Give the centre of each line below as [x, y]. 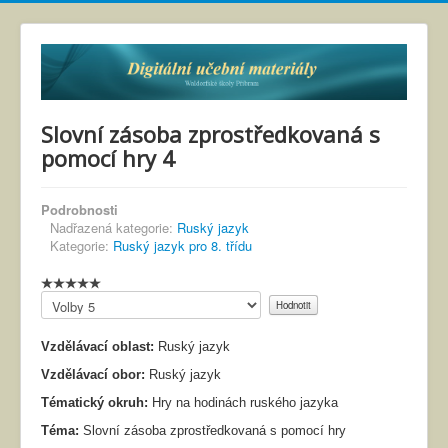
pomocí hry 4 [108, 157]
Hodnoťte [67, 299]
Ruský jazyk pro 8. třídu [182, 245]
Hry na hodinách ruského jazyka [245, 402]
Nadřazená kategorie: [113, 227]
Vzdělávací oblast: [97, 346]
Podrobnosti [79, 209]
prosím [61, 317]
